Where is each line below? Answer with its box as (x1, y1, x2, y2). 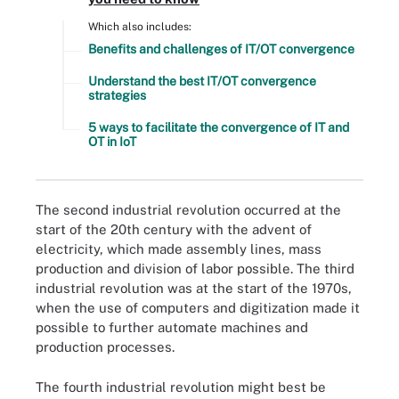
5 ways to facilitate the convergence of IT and (88, 119, 349, 134)
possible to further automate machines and (36, 320, 308, 335)
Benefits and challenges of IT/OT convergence (88, 41, 354, 56)
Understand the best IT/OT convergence (88, 73, 316, 88)
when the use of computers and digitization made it (36, 300, 360, 315)
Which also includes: (88, 20, 191, 33)
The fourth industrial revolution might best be (36, 379, 326, 395)
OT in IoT (88, 134, 136, 149)
